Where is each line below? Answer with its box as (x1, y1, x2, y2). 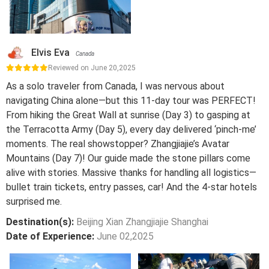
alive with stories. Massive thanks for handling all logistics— (6, 167, 256, 178)
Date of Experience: (6, 231, 97, 242)
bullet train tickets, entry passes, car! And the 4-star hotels (6, 181, 257, 193)
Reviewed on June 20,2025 (48, 64, 136, 72)
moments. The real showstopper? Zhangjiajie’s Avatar (6, 138, 229, 150)
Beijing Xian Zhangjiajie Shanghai (76, 216, 208, 228)
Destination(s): (6, 216, 76, 228)
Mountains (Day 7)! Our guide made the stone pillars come (6, 153, 250, 164)
